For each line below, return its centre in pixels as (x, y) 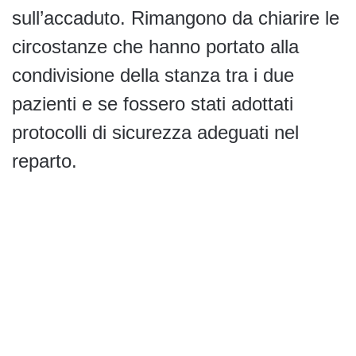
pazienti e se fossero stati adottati (153, 104)
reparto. (44, 161)
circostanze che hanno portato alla (155, 47)
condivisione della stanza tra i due (153, 75)
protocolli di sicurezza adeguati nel (155, 133)
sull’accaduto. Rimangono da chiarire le (176, 18)
